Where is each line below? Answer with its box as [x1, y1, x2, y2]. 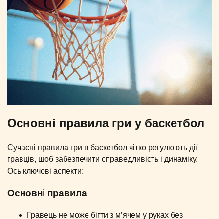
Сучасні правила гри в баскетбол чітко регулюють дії [7, 143, 197, 152]
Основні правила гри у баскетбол [7, 116, 204, 130]
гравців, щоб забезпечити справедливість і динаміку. [7, 155, 197, 164]
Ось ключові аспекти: [7, 167, 84, 175]
